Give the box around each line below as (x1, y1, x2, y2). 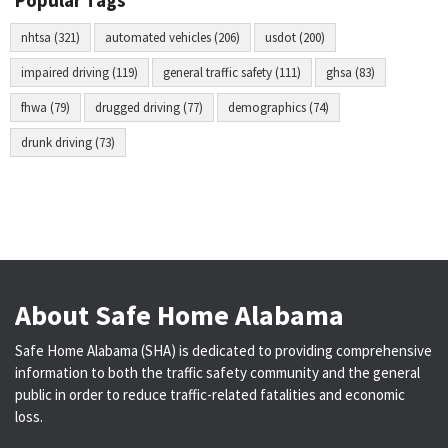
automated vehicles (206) (105, 29, 240, 46)
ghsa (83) (326, 64, 375, 81)
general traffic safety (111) (163, 64, 301, 81)
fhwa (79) (21, 99, 70, 116)
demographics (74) (228, 99, 329, 116)
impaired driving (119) (21, 64, 138, 81)
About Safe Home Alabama (15, 297, 344, 333)
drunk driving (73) (21, 134, 115, 151)
